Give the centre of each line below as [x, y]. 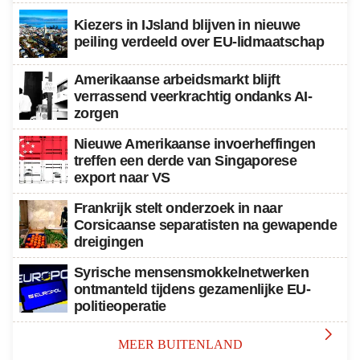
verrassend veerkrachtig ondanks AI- [193, 97]
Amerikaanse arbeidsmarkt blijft [177, 80]
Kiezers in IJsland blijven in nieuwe [187, 25]
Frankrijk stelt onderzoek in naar [178, 209]
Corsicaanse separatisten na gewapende [206, 225]
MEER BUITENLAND [180, 345]
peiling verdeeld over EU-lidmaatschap [199, 42]
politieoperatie [120, 307]
